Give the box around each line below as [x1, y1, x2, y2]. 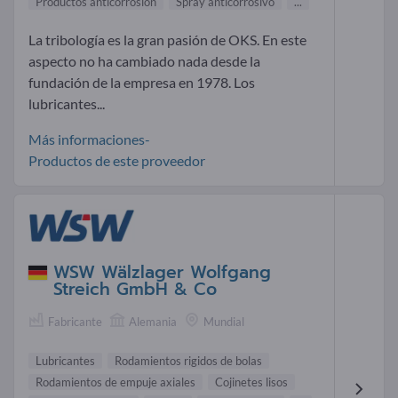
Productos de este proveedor [28, 151, 205, 169]
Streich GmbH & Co [53, 275, 217, 302]
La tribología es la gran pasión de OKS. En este [28, 30, 306, 48]
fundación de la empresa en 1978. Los [28, 73, 255, 91]
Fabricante [48, 314, 102, 329]
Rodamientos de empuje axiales [36, 375, 195, 390]
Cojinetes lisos [215, 375, 288, 390]
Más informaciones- [28, 130, 150, 147]
